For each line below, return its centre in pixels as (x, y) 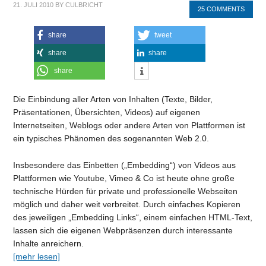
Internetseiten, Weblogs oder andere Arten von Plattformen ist (129, 126)
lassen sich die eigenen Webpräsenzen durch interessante (123, 230)
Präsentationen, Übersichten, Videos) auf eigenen (107, 113)
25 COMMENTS (221, 9)
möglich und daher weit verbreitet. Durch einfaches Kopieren (127, 204)
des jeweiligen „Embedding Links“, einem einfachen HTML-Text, (133, 217)
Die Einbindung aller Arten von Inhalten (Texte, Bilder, (113, 99)
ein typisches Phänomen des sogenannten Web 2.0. (111, 139)
